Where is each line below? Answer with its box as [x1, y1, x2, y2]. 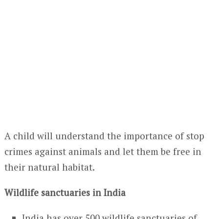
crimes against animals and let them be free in [4, 145, 201, 157]
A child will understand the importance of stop [4, 130, 204, 142]
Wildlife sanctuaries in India [4, 186, 126, 198]
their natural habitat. [4, 161, 95, 173]
